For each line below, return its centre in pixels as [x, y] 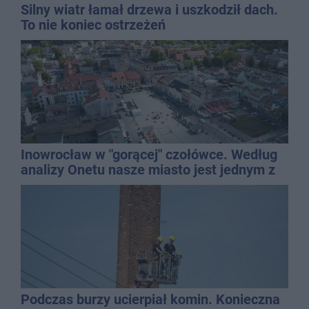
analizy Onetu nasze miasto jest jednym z [148, 169]
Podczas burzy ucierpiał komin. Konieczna [150, 299]
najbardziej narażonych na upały [120, 185]
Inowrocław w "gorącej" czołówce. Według [149, 154]
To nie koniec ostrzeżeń [93, 24]
